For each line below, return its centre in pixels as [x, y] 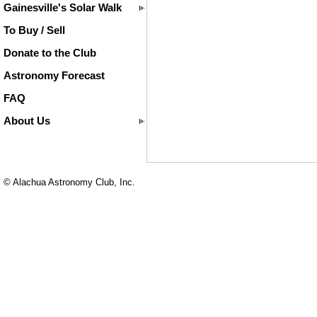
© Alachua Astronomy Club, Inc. [69, 182]
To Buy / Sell [34, 30]
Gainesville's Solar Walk [63, 7]
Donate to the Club [50, 53]
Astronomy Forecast [54, 75]
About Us [27, 121]
